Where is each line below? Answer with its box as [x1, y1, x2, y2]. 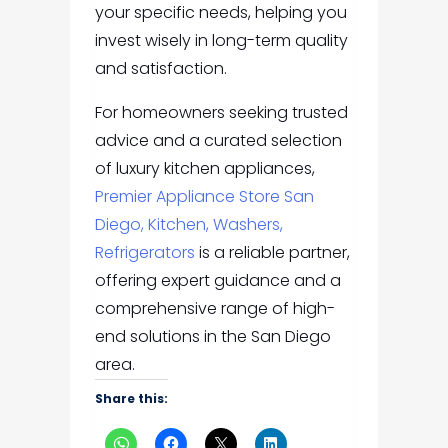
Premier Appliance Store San [94, 185, 314, 209]
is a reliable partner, [194, 241, 350, 265]
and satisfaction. [94, 57, 227, 81]
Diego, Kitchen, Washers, [94, 213, 283, 237]
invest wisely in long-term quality [94, 29, 348, 53]
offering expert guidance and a [94, 269, 341, 293]
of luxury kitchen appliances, [94, 157, 315, 181]
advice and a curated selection [94, 129, 342, 153]
